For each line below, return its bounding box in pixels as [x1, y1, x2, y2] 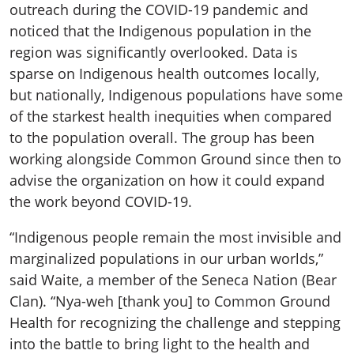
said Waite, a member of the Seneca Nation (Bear [9, 270, 337, 290]
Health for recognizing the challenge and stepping [9, 313, 341, 333]
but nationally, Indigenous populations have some [9, 85, 343, 105]
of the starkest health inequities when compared [9, 107, 332, 126]
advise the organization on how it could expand [9, 171, 325, 190]
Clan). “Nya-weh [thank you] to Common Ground [9, 292, 330, 311]
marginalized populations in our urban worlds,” [9, 249, 323, 269]
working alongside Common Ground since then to [9, 149, 341, 169]
